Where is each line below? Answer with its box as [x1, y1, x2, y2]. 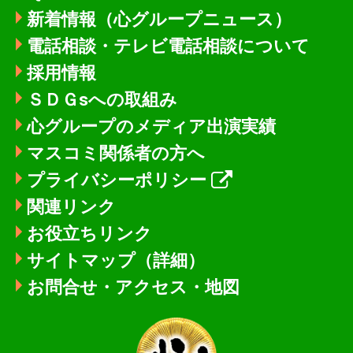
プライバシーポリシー [26, 169, 206, 190]
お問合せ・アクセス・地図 [26, 276, 240, 297]
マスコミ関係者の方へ [26, 142, 205, 163]
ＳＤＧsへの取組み [26, 88, 177, 110]
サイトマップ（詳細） [26, 249, 205, 270]
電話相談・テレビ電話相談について [26, 35, 310, 56]
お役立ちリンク [26, 222, 152, 243]
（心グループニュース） [95, 8, 292, 29]
